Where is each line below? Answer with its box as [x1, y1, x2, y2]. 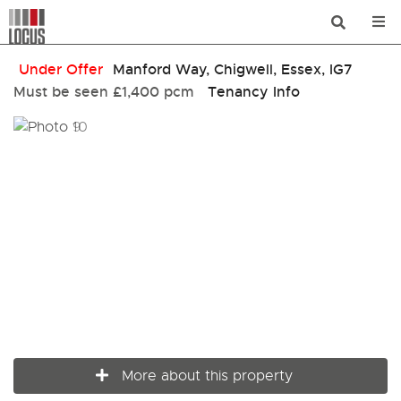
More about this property [121, 366, 293, 385]
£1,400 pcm [108, 82, 208, 101]
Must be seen [13, 82, 108, 101]
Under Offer [19, 60, 103, 79]
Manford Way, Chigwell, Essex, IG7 [108, 60, 353, 79]
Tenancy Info [208, 82, 300, 101]
